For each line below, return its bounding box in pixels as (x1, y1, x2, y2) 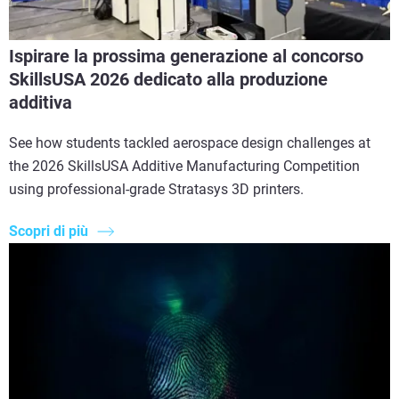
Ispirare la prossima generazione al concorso (9, 45, 363, 68)
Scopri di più (9, 223, 88, 240)
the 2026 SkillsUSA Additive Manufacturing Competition (9, 158, 360, 175)
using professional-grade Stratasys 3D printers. (9, 181, 304, 199)
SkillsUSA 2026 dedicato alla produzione (9, 69, 328, 91)
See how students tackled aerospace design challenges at (9, 134, 370, 152)
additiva (9, 92, 72, 114)
